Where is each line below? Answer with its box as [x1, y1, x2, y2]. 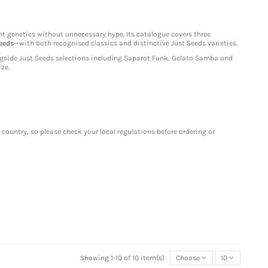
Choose [176, 254, 200, 263]
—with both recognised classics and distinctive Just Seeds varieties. [13, 39, 237, 48]
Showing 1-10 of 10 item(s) [80, 254, 166, 263]
